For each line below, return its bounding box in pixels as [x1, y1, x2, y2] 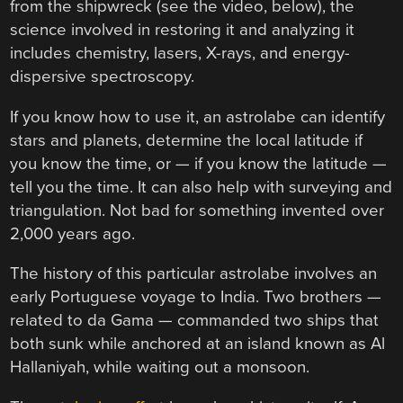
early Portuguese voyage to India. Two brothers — [10, 287, 382, 308]
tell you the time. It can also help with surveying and [10, 176, 393, 197]
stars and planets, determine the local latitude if [10, 130, 363, 150]
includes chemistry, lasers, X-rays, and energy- [10, 43, 351, 64]
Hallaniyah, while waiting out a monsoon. [10, 357, 310, 378]
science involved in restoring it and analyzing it [10, 20, 355, 40]
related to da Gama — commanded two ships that [10, 310, 380, 331]
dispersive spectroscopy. [10, 67, 195, 87]
